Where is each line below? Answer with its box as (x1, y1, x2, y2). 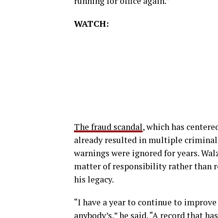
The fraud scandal (74, 121, 143, 132)
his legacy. (74, 173, 114, 185)
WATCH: (74, 18, 109, 29)
